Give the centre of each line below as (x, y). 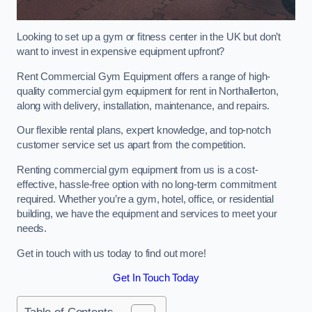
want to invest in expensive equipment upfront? (121, 52)
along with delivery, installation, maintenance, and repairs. (143, 106)
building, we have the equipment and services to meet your (147, 214)
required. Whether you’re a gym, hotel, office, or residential (146, 200)
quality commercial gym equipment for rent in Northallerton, (148, 91)
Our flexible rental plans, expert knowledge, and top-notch (144, 131)
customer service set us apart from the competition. (131, 145)
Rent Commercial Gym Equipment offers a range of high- (144, 76)
